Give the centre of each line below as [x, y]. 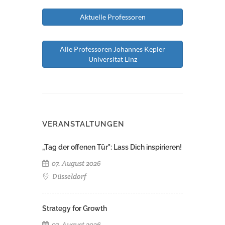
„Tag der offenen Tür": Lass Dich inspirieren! [112, 147]
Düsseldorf [69, 176]
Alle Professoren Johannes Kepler [113, 49]
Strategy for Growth [75, 208]
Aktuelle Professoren [113, 17]
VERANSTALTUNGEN [83, 124]
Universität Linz [113, 59]
